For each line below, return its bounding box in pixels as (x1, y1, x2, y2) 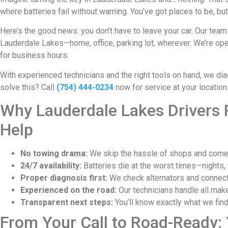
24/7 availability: (20, 160, 81, 170)
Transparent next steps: (20, 197, 113, 207)
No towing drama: (20, 148, 88, 158)
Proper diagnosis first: (20, 173, 107, 183)
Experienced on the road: (20, 185, 117, 195)
